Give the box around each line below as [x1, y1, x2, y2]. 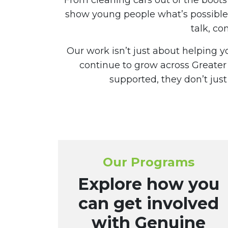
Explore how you [78, 174, 219, 194]
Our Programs [103, 155, 194, 169]
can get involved [78, 193, 219, 213]
